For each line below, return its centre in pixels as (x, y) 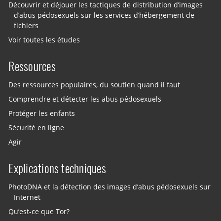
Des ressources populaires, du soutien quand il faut (94, 85)
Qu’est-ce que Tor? (39, 212)
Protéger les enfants (42, 113)
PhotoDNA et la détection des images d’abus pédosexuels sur (110, 187)
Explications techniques (57, 168)
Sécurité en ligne (37, 128)
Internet (27, 197)
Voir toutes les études (44, 40)
